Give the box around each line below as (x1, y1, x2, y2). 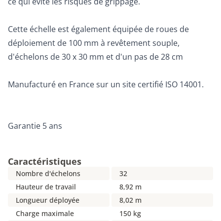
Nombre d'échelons (16, 169, 80, 178)
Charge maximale (16, 209, 74, 218)
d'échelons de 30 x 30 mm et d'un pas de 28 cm (8, 51, 183, 62)
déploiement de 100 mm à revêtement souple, (8, 37, 180, 48)
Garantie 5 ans (8, 120, 62, 131)
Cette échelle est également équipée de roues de (8, 24, 189, 35)
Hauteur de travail (16, 182, 76, 191)
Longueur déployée (16, 195, 79, 205)
